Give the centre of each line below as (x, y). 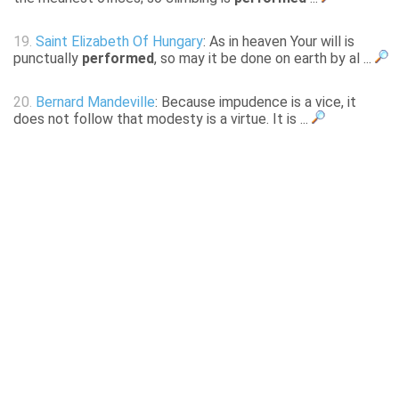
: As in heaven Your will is (279, 42)
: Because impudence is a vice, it (256, 102)
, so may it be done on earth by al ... (265, 59)
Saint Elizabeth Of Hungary (119, 42)
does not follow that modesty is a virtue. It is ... (163, 119)
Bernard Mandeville (95, 102)
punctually (48, 59)
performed (118, 59)
